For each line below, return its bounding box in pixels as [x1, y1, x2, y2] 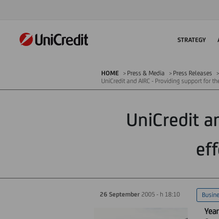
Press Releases [173, 69, 212, 77]
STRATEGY [177, 36, 206, 44]
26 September [100, 191, 140, 198]
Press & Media [127, 69, 165, 77]
